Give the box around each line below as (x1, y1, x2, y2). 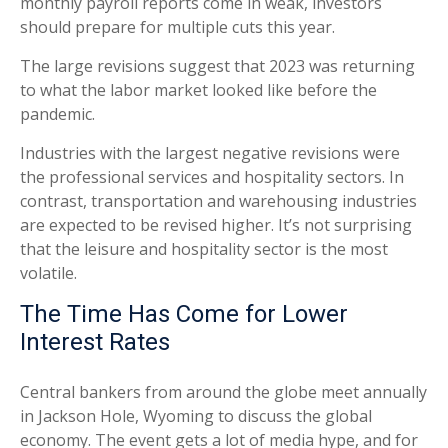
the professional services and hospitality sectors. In (20, 166, 404, 189)
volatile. (20, 262, 77, 285)
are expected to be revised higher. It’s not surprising (20, 214, 412, 237)
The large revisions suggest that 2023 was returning (20, 55, 415, 78)
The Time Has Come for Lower (20, 300, 348, 329)
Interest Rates (20, 328, 170, 357)
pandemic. (20, 103, 95, 126)
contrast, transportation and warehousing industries (20, 190, 417, 213)
